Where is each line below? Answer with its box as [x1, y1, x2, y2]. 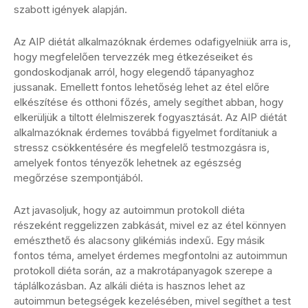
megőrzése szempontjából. [14, 170, 143, 184]
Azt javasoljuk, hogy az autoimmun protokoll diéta [14, 203, 245, 217]
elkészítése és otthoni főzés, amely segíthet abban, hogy [14, 95, 283, 109]
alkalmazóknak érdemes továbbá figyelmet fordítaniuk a [14, 125, 277, 139]
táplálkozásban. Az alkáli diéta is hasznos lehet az [14, 278, 245, 292]
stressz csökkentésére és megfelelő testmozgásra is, [14, 140, 269, 154]
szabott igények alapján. [14, 2, 127, 16]
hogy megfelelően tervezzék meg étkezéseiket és [14, 49, 253, 63]
